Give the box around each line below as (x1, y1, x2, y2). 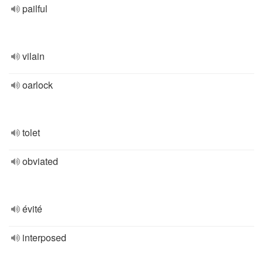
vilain (22, 49, 45, 63)
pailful (22, 2, 48, 15)
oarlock (22, 78, 53, 92)
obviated (22, 154, 58, 168)
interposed (22, 231, 66, 244)
